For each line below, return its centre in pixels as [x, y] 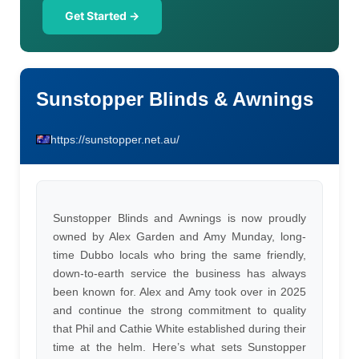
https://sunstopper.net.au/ [115, 139]
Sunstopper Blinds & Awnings [175, 99]
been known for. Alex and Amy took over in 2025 [179, 292]
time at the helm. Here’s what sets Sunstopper [179, 347]
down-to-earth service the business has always [179, 273]
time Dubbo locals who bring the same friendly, [179, 255]
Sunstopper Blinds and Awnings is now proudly [179, 218]
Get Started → [102, 16]
